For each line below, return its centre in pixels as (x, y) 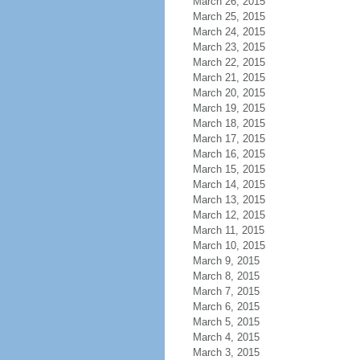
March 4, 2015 (226, 337)
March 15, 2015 (229, 169)
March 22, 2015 (229, 62)
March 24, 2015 (229, 32)
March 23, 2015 (229, 47)
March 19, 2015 (229, 108)
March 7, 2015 (226, 291)
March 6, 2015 (226, 307)
